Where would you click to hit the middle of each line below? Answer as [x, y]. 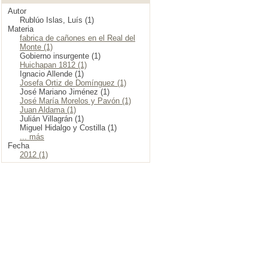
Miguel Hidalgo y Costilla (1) [68, 128]
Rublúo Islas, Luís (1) [57, 20]
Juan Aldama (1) [48, 110]
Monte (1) [36, 47]
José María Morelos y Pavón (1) [75, 101]
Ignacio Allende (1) [52, 74]
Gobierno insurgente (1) [60, 56]
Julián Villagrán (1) [52, 119]
